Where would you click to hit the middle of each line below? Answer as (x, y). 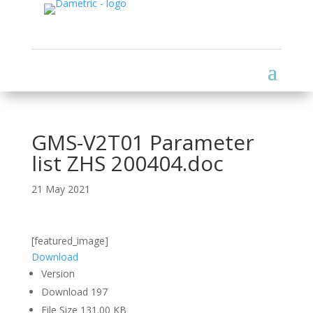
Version (58, 274)
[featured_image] (70, 241)
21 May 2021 (60, 189)
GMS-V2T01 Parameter (143, 142)
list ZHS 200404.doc (127, 163)
